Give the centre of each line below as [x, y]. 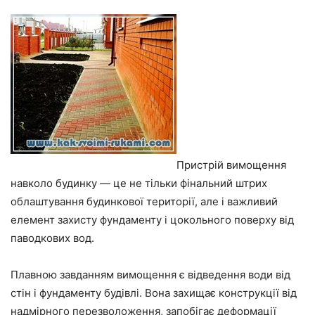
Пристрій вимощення [231, 165]
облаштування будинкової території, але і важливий [144, 202]
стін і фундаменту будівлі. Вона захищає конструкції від [154, 293]
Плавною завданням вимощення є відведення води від [150, 275]
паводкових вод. [52, 238]
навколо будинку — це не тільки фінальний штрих [139, 184]
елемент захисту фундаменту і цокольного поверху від [152, 220]
